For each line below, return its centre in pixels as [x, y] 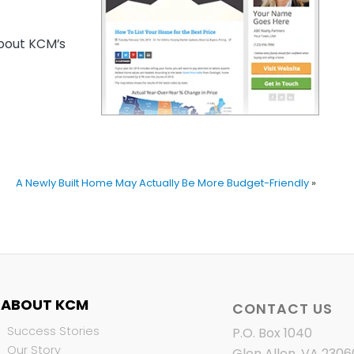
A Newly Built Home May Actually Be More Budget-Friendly [163, 183]
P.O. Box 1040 [272, 333]
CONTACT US [282, 309]
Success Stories [53, 331]
